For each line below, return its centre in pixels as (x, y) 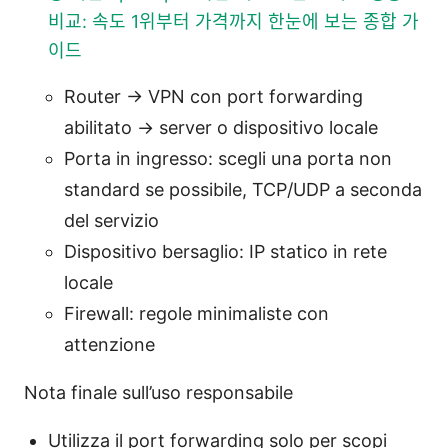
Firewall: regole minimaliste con (196, 313)
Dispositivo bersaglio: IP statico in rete (225, 251)
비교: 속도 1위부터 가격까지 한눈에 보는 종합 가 (233, 21)
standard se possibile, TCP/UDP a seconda (243, 189)
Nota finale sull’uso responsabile (158, 392)
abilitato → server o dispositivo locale (221, 127)
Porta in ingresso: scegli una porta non (228, 158)
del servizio (111, 220)
